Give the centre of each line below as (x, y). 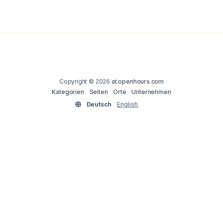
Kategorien (68, 92)
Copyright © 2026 (85, 81)
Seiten (99, 92)
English (128, 104)
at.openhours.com (138, 81)
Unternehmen (151, 92)
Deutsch (99, 104)
